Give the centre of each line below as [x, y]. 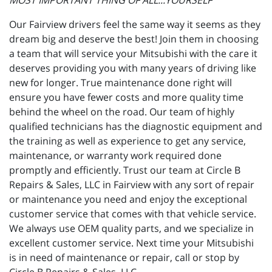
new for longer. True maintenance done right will [121, 83]
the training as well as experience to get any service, [127, 141]
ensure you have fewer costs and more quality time [126, 97]
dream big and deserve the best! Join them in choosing [134, 39]
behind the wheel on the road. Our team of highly [122, 112]
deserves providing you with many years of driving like [133, 68]
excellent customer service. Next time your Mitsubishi [131, 243]
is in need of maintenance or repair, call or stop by [124, 258]
